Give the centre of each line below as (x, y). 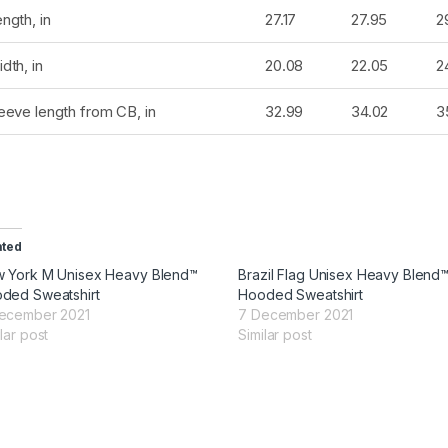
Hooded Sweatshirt (300, 295)
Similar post (275, 335)
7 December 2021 (296, 315)
